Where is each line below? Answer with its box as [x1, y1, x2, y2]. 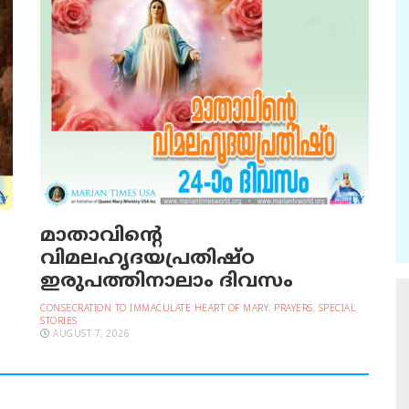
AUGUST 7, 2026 [49, 329, 130, 341]
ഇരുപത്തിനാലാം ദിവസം [40, 270, 293, 294]
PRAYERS [274, 303, 313, 315]
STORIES [40, 316, 78, 328]
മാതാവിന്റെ [40, 225, 163, 248]
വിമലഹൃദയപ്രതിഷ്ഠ [40, 247, 255, 271]
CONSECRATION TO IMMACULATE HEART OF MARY [40, 303, 268, 315]
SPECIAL [318, 303, 355, 315]
